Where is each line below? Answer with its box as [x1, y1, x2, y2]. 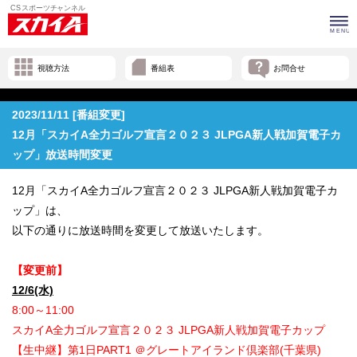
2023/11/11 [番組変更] [12, 108, 125, 122]
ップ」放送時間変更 [12, 148, 112, 162]
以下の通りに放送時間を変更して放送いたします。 [12, 224, 269, 237]
